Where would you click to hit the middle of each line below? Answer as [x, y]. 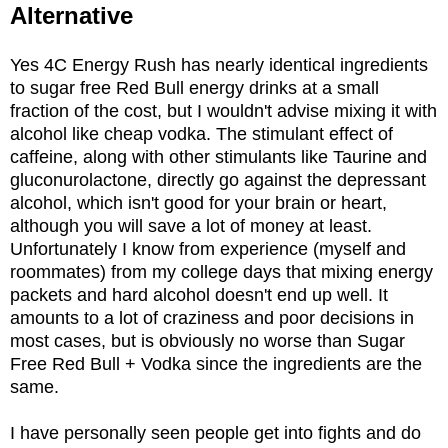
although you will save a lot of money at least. [191, 225]
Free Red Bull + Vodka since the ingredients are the [216, 363]
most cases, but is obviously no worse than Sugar [207, 340]
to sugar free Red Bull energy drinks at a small [194, 87]
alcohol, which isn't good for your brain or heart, [198, 202]
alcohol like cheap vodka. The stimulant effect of [201, 133]
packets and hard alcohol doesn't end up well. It [199, 294]
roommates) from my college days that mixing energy [221, 271]
